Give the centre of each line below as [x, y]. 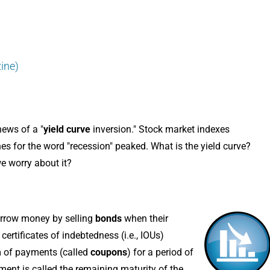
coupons [109, 252]
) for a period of [160, 252]
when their [145, 218]
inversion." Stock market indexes [160, 129]
